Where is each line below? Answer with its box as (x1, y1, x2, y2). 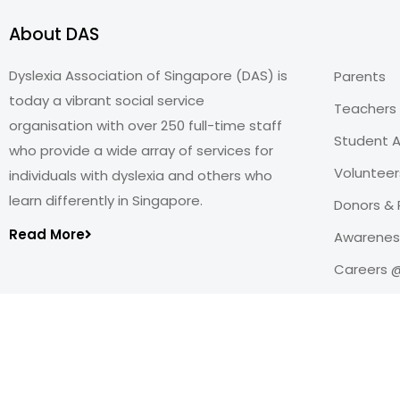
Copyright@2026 (9, 316, 122, 335)
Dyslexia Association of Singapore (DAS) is (9, 66, 287, 85)
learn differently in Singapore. (9, 191, 203, 210)
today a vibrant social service (9, 91, 204, 110)
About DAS (9, 22, 99, 46)
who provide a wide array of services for (9, 141, 273, 160)
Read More (9, 225, 85, 244)
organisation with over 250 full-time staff (9, 116, 282, 135)
